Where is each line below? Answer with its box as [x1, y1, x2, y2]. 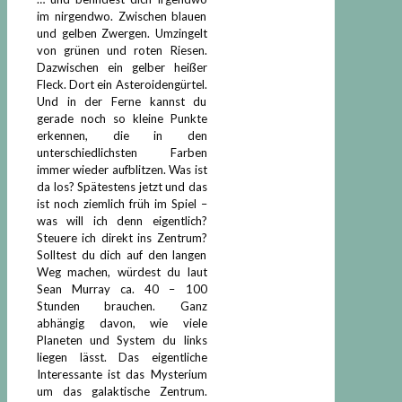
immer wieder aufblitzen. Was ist [37, 162, 207, 177]
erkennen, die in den [37, 127, 207, 143]
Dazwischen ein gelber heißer [37, 59, 207, 74]
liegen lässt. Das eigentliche [37, 349, 207, 364]
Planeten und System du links [37, 332, 207, 347]
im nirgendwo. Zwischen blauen [37, 8, 207, 23]
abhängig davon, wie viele [37, 315, 207, 330]
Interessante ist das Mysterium [37, 366, 207, 381]
